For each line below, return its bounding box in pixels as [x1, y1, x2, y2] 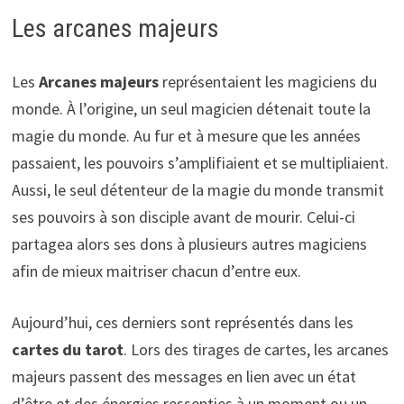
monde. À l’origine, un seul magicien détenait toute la [11, 98, 371, 120]
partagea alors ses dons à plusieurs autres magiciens [11, 234, 367, 255]
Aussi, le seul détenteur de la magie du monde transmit [11, 179, 384, 201]
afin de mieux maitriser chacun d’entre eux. [11, 261, 301, 282]
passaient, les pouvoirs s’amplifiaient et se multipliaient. [11, 152, 389, 174]
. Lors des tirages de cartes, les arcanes [123, 339, 389, 361]
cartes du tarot [11, 339, 124, 361]
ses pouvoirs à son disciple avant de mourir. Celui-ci [11, 207, 355, 228]
